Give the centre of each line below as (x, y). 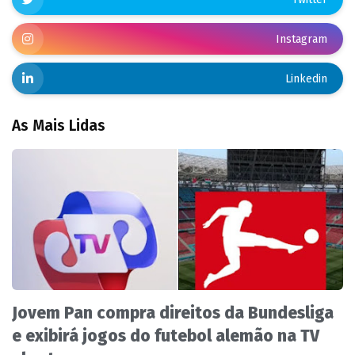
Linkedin (306, 78)
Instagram (302, 39)
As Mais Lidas (59, 126)
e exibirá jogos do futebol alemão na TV (166, 336)
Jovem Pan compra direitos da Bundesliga (173, 313)
